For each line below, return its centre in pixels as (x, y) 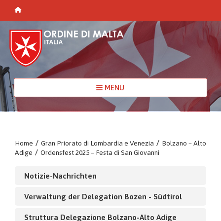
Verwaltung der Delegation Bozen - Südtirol (103, 196)
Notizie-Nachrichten (60, 175)
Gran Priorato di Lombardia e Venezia (97, 143)
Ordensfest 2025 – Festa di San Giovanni (100, 152)
